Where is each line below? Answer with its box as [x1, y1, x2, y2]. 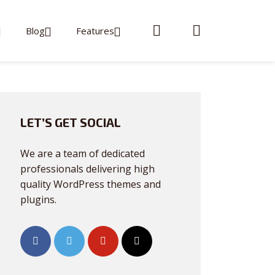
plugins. [20, 193, 56, 206]
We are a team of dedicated [20, 147, 145, 160]
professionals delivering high [20, 162, 155, 176]
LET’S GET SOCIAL [20, 115, 121, 130]
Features [76, 25, 114, 37]
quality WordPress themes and [20, 177, 161, 191]
